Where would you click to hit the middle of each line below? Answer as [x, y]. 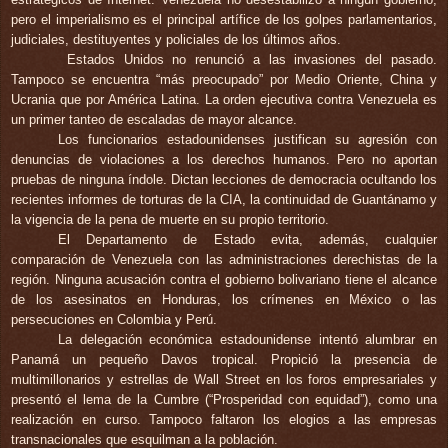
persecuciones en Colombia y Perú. [114, 319]
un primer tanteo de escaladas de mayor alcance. [154, 119]
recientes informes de [75, 199]
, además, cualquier [368, 239]
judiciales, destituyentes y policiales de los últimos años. [176, 39]
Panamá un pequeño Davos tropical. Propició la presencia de [224, 359]
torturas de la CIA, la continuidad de [244, 199]
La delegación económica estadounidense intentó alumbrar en [247, 339]
